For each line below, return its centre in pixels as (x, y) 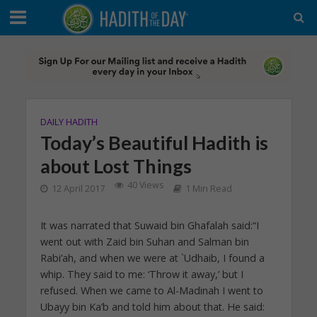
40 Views (145, 185)
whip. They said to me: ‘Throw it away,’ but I (142, 274)
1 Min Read (208, 189)
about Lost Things (116, 166)
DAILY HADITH (69, 122)
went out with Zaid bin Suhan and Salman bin (144, 242)
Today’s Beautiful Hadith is (154, 143)
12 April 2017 (78, 189)
